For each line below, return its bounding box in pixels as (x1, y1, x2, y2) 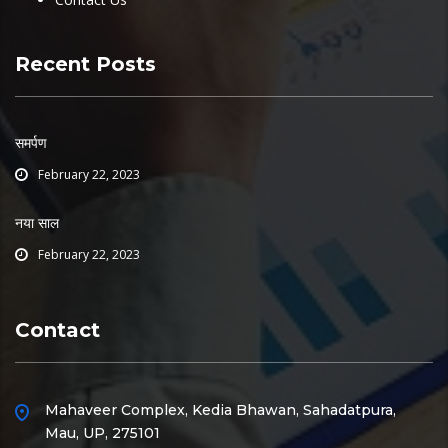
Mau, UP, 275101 (45, 424, 160, 443)
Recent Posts (15, 52, 156, 77)
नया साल (15, 214, 59, 233)
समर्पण (15, 134, 47, 153)
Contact (15, 318, 100, 343)
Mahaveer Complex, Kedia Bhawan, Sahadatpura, (45, 401, 396, 420)
